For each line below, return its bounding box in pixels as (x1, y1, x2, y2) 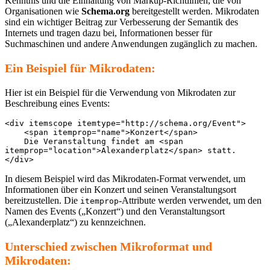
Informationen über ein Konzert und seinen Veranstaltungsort (5, 184, 236, 195)
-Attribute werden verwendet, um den (119, 195, 262, 206)
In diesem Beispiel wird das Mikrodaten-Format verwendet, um (5, 173, 245, 184)
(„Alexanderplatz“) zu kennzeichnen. (5, 216, 146, 227)
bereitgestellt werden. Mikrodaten (130, 5, 259, 16)
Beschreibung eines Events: (5, 98, 110, 108)
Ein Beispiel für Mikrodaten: (5, 61, 155, 75)
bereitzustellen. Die (5, 195, 80, 206)
